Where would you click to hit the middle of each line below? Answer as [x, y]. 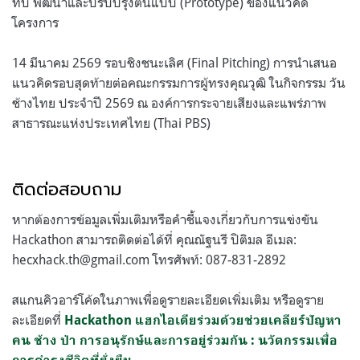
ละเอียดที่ [38, 319]
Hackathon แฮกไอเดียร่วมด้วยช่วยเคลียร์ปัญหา [203, 320]
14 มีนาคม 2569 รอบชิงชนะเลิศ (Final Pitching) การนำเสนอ [174, 62]
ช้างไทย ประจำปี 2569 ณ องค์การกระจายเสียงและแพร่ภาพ [169, 102]
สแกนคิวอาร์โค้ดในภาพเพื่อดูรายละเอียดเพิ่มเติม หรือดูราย [168, 299]
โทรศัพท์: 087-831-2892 [218, 259]
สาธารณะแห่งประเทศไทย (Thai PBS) [111, 123]
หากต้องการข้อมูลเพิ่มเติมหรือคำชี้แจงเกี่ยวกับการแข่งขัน [165, 219]
